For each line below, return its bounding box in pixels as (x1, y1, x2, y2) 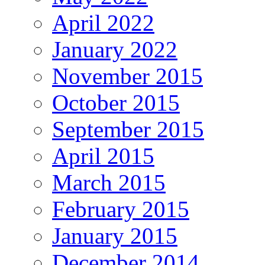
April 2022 (52, 10, 154, 36)
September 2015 (52, 117, 204, 143)
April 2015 (52, 143, 154, 169)
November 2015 (52, 63, 203, 89)
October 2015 (52, 90, 180, 116)
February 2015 (52, 196, 189, 222)
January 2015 (52, 223, 177, 249)
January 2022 (52, 37, 177, 63)
